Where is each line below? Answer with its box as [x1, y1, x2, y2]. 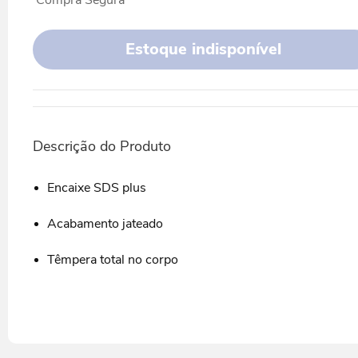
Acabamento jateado [46, 214, 163, 233]
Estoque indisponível [125, 38, 282, 60]
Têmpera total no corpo [46, 250, 178, 268]
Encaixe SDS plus [46, 178, 146, 197]
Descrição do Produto [32, 136, 171, 156]
